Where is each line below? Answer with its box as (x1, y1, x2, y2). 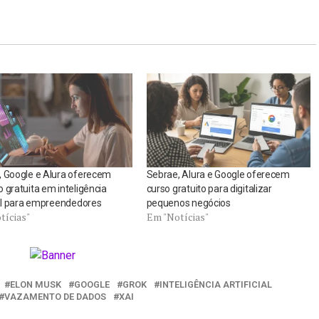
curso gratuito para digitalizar (146, 183, 272, 195)
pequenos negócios (146, 197, 231, 209)
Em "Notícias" (146, 210, 209, 224)
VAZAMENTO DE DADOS (4, 291, 106, 303)
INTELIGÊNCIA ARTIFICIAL (159, 279, 272, 291)
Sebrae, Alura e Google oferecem (146, 169, 290, 181)
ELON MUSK (10, 279, 61, 291)
